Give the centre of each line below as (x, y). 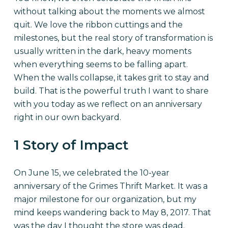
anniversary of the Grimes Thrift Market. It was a (110, 186)
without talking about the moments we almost (109, 12)
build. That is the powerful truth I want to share (111, 91)
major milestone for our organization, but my (105, 199)
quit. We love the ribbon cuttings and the (98, 25)
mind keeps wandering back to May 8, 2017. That (112, 213)
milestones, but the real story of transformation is (113, 38)
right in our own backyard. (68, 118)
